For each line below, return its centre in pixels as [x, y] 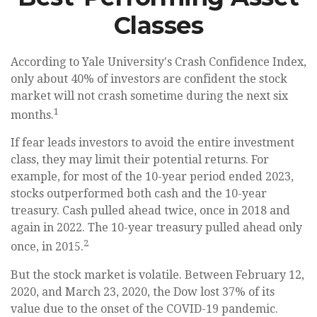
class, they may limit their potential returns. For [140, 160]
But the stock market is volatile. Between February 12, [157, 275]
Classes [158, 25]
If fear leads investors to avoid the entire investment [152, 143]
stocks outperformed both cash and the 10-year [139, 194]
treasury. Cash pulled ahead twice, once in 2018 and [150, 211]
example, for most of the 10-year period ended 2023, [152, 177]
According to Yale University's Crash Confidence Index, [158, 62]
